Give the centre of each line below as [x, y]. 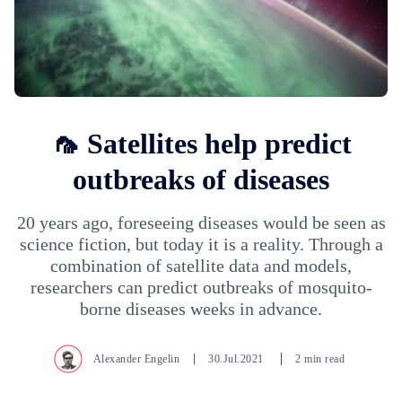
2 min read [320, 358]
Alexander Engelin [136, 358]
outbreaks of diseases [201, 179]
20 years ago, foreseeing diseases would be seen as [201, 222]
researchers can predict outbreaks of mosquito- [201, 287]
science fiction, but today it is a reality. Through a [201, 244]
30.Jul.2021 [238, 358]
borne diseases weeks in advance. [201, 308]
